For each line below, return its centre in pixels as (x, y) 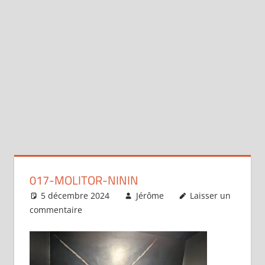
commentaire (56, 209)
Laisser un (211, 195)
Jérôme (150, 195)
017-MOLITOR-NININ (84, 180)
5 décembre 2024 (75, 195)
